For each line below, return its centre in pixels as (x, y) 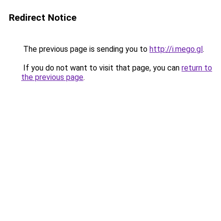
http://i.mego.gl (176, 49)
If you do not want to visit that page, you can (101, 68)
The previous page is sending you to (85, 49)
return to (197, 68)
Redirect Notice (43, 18)
